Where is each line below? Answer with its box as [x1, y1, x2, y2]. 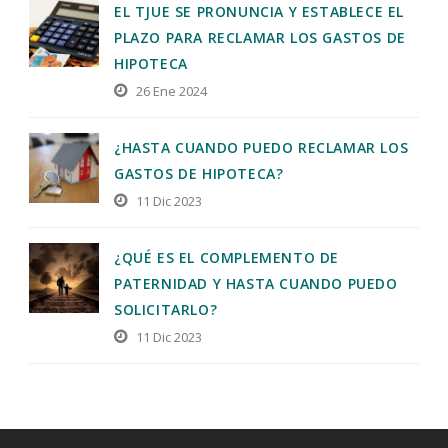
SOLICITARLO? [114, 299, 218, 319]
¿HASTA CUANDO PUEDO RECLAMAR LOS [114, 137, 409, 157]
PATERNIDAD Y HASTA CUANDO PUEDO [114, 273, 398, 293]
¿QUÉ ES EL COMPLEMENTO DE [114, 247, 340, 267]
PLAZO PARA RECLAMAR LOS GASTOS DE [114, 27, 406, 47]
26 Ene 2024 [136, 81, 207, 100]
